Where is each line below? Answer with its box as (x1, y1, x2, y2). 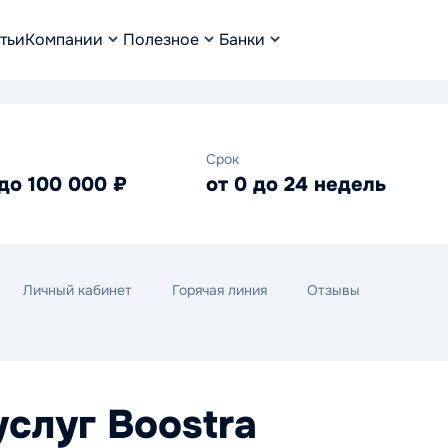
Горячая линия (172, 281, 267, 299)
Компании (25, 29, 103, 50)
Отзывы (307, 281, 360, 299)
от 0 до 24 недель (205, 171, 386, 197)
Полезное (123, 29, 199, 50)
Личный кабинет (23, 281, 132, 299)
